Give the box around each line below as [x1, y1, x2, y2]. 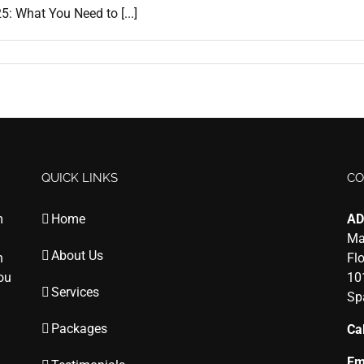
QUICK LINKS [41, 171, 118, 185]
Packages [50, 321, 107, 336]
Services [50, 284, 99, 300]
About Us [50, 248, 103, 263]
